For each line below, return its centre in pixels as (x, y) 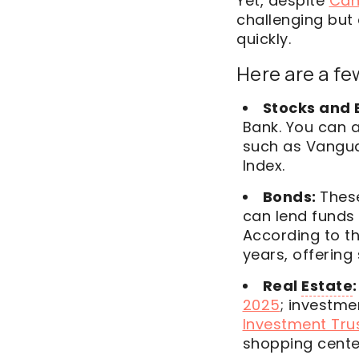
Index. (266, 165)
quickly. (264, 39)
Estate (327, 286)
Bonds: (291, 197)
